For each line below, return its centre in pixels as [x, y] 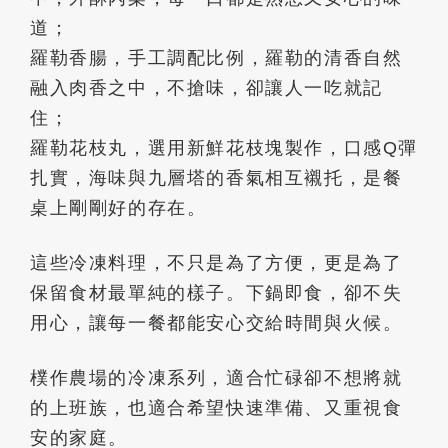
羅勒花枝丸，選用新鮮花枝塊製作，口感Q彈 [224, 148]
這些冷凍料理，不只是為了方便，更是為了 [216, 263]
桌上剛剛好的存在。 [118, 208]
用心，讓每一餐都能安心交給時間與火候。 [216, 323]
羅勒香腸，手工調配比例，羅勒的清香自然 [216, 58]
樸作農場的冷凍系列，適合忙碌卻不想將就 [216, 378]
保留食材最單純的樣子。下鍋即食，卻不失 [216, 293]
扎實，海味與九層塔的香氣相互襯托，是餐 [216, 178]
